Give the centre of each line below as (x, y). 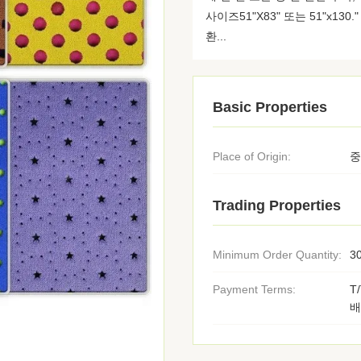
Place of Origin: (252, 156)
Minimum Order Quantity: (277, 255)
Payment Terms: (254, 289)
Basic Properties (270, 107)
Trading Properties (277, 205)
